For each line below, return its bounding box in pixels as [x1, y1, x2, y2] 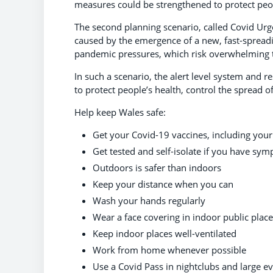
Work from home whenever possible [93, 243, 246, 256]
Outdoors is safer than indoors [93, 161, 221, 174]
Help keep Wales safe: [74, 105, 166, 118]
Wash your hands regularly [93, 194, 205, 207]
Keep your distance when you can [93, 177, 233, 190]
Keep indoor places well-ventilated [93, 227, 236, 239]
